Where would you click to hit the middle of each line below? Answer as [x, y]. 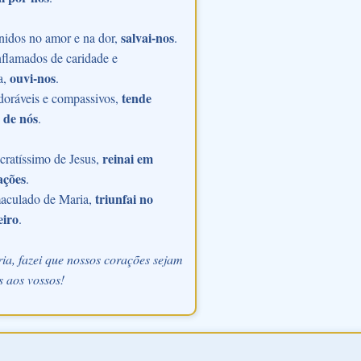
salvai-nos [147, 37]
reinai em [127, 158]
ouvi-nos [32, 77]
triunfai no [124, 198]
